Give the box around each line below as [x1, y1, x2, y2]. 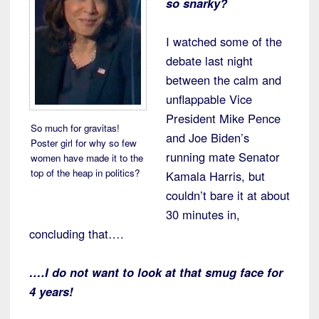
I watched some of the [166, 32, 282, 50]
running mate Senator [166, 147, 280, 165]
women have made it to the [30, 150, 143, 164]
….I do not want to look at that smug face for [29, 263, 283, 281]
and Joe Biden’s [166, 128, 249, 146]
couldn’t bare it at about [166, 186, 290, 204]
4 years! [29, 282, 73, 300]
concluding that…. [29, 224, 124, 242]
